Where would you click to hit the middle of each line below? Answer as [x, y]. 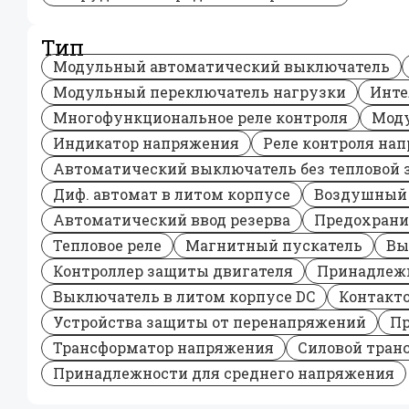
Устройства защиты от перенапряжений [210, 322]
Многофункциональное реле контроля [200, 117]
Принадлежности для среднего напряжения [224, 373]
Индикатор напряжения [146, 143]
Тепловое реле [107, 245]
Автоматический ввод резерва [172, 220]
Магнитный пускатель [274, 245]
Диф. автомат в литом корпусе [172, 194]
